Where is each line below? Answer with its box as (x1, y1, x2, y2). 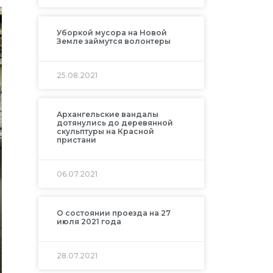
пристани (56, 135, 96, 144)
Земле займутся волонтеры (56, 36, 171, 46)
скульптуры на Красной (56, 126, 154, 136)
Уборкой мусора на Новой (56, 27, 167, 37)
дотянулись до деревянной (56, 118, 173, 127)
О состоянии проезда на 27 (56, 208, 171, 218)
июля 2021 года (56, 216, 121, 226)
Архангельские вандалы (56, 109, 158, 119)
